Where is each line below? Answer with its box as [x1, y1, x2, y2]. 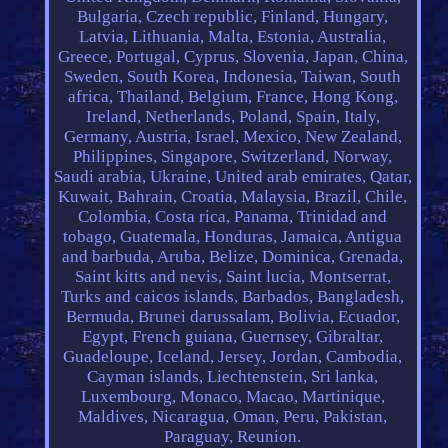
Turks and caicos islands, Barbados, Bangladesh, [61, 287, 405, 307]
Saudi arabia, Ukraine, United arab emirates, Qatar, [53, 167, 412, 187]
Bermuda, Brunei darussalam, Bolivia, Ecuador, [65, 307, 400, 327]
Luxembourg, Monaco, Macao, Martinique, [80, 387, 385, 407]
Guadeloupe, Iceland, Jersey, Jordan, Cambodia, [63, 347, 403, 367]
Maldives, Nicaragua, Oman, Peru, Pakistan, [78, 407, 388, 427]
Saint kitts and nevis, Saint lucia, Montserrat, [74, 267, 391, 287]
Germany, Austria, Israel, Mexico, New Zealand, [63, 127, 402, 147]
